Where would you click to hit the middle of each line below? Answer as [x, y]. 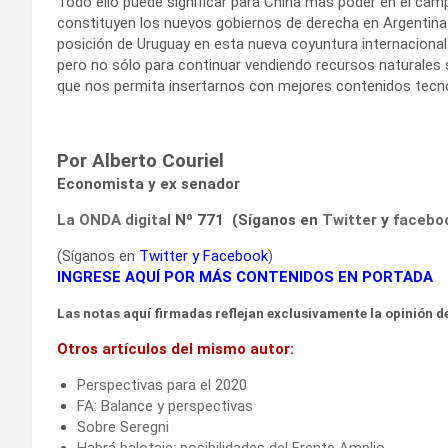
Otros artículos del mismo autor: [175, 348]
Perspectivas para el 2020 [162, 384]
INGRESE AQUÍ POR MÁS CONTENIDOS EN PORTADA [245, 276]
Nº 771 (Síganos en [246, 219]
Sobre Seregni [123, 426]
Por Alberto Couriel [140, 160]
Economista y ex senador [148, 183]
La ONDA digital [114, 219]
